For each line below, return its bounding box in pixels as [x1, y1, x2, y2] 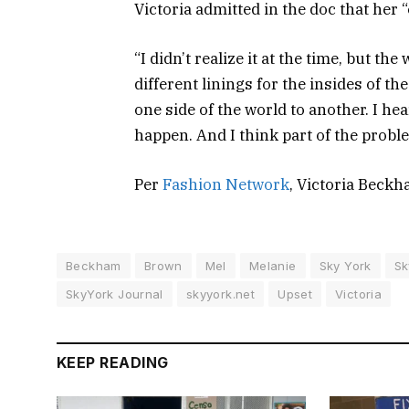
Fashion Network [163, 174, 289, 195]
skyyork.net [185, 287, 256, 302]
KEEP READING [57, 353, 169, 372]
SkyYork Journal [66, 287, 163, 302]
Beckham [66, 258, 121, 274]
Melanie [248, 258, 297, 274]
